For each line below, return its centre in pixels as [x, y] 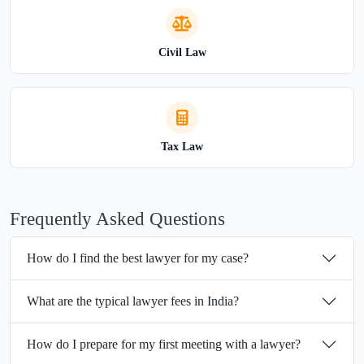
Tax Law [182, 146]
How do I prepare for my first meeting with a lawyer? [164, 344]
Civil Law [182, 52]
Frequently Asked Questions [117, 218]
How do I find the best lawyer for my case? [138, 258]
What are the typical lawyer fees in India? [133, 301]
